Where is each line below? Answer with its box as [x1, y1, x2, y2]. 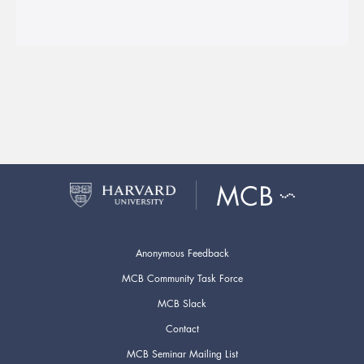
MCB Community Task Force [121, 271, 243, 285]
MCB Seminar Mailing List [126, 346, 238, 361]
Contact [165, 321, 199, 336]
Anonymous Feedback [135, 245, 229, 260]
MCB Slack [158, 296, 206, 310]
